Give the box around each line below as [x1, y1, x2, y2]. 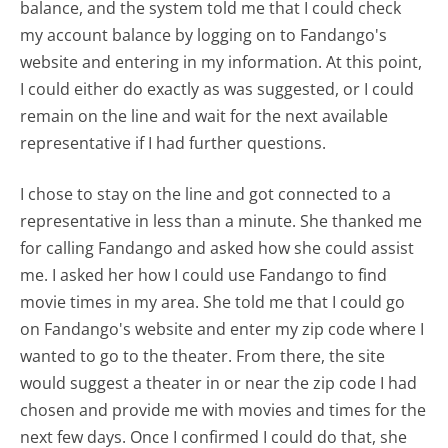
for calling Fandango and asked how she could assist [20, 237, 415, 260]
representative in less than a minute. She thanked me [20, 210, 423, 233]
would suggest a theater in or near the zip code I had [20, 372, 418, 395]
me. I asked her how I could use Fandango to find [20, 264, 388, 287]
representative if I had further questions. [20, 132, 327, 155]
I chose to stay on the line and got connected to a [20, 183, 392, 206]
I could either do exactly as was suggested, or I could [20, 78, 415, 101]
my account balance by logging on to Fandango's [20, 24, 388, 47]
